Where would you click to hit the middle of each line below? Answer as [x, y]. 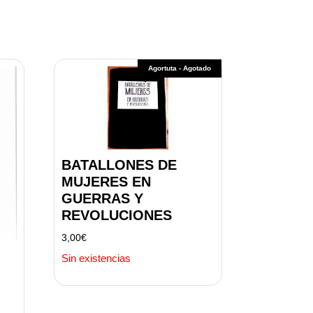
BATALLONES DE [119, 165]
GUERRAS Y [102, 199]
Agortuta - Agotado [179, 68]
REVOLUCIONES [116, 216]
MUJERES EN [106, 182]
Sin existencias [96, 259]
